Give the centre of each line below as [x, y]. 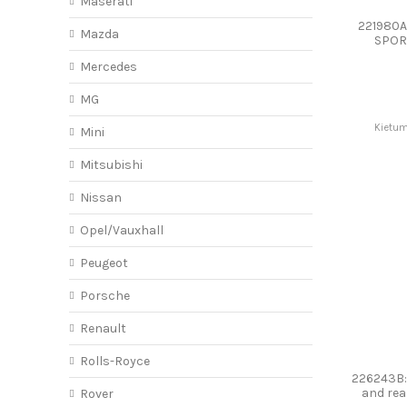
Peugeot [104, 263]
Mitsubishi [111, 165]
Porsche [104, 296]
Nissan [100, 198]
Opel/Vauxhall [121, 231]
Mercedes [108, 67]
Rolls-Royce [114, 362]
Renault [103, 329]
